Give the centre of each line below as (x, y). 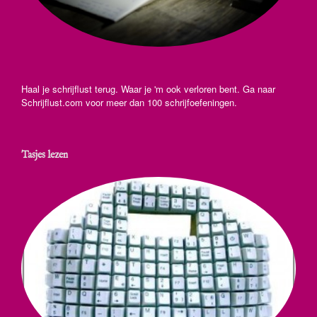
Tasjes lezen (45, 155)
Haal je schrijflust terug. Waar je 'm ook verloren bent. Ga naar (148, 89)
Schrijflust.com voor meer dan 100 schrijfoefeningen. (129, 103)
